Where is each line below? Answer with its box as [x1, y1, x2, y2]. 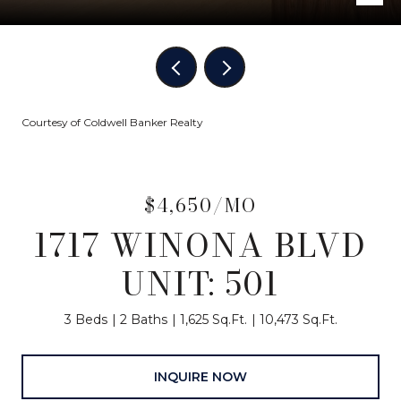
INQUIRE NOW [154, 368, 247, 385]
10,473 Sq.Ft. [259, 311, 337, 328]
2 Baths [119, 311, 167, 328]
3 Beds [64, 311, 107, 328]
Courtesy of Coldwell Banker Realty [21, 115, 203, 129]
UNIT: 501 [122, 259, 279, 308]
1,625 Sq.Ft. [179, 311, 247, 328]
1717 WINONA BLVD [34, 220, 367, 269]
